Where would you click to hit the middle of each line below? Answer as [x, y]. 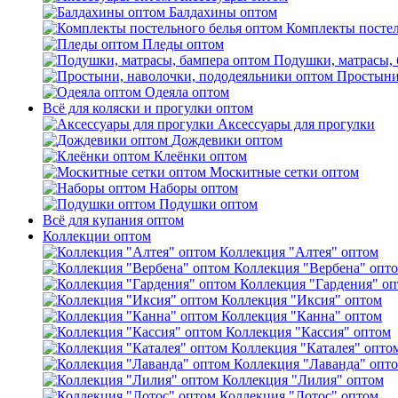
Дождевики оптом [227, 140]
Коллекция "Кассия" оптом [308, 332]
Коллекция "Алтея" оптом [299, 252]
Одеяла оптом [187, 92]
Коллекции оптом [97, 236]
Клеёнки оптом [200, 156]
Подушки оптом [208, 204]
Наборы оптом [194, 188]
